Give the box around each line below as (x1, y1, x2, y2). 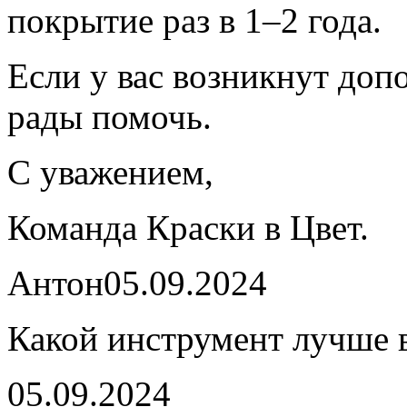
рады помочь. (7, 97, 212, 136)
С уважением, (7, 153, 213, 192)
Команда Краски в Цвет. (7, 208, 369, 247)
